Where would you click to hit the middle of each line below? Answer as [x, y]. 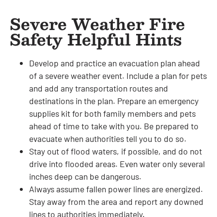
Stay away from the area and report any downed [116, 201]
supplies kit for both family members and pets [112, 113]
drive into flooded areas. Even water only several [117, 163]
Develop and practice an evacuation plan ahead [115, 63]
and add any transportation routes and [99, 88]
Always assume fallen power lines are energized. [116, 189]
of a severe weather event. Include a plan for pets [118, 75]
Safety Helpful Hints [96, 39]
